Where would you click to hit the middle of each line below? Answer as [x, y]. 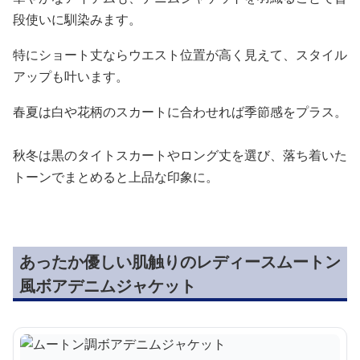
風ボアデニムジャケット [108, 285]
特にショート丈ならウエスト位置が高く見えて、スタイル [180, 54]
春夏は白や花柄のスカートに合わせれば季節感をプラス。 [180, 111]
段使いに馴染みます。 [77, 19]
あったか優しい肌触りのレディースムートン [180, 261]
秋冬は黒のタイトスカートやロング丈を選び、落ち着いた [180, 155]
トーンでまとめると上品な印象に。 [116, 176]
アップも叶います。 [71, 76]
